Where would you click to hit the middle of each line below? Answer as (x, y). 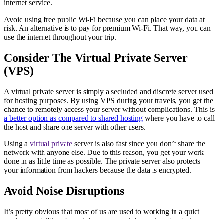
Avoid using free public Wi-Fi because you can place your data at (104, 20)
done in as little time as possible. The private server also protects (102, 161)
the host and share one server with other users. (75, 127)
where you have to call (179, 118)
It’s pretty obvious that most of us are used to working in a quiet (102, 211)
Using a (17, 144)
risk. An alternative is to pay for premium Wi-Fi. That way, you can (107, 28)
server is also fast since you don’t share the (139, 144)
